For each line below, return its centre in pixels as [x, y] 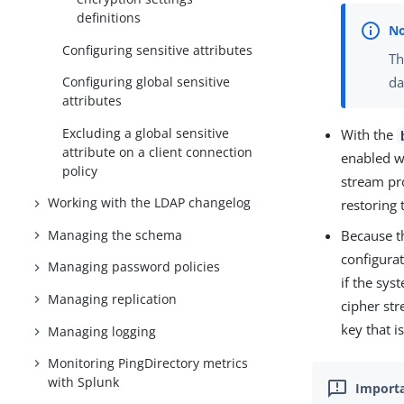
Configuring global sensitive [147, 82]
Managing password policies [134, 267]
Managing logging [102, 331]
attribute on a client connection [158, 151]
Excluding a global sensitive [146, 133]
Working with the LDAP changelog [150, 203]
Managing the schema [115, 234]
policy [80, 170]
